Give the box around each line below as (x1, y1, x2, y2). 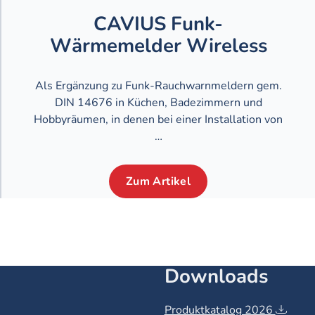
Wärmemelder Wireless (49, 32, 267, 59)
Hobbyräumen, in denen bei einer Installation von (34, 111, 283, 127)
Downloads (164, 263, 268, 290)
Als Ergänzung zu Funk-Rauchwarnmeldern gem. (34, 77, 282, 94)
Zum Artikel (125, 174, 191, 190)
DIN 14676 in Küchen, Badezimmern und (54, 94, 262, 110)
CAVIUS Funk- (94, 10, 223, 37)
